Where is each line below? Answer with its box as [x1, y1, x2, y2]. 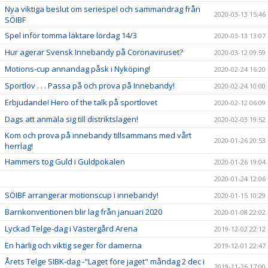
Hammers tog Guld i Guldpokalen [5, 156, 125, 167]
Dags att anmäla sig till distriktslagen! [5, 114, 138, 124]
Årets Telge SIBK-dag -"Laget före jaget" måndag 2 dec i [5, 256, 205, 267]
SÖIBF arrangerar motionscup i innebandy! [5, 190, 159, 200]
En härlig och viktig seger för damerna [5, 240, 142, 251]
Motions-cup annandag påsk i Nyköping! [5, 63, 150, 74]
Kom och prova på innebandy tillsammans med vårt [5, 130, 191, 141]
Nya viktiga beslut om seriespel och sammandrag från [5, 4, 200, 14]
